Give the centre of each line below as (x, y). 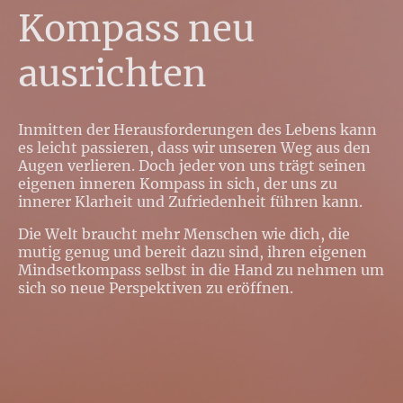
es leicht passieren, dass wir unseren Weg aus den (194, 147)
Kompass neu (136, 29)
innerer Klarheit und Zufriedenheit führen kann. (190, 201)
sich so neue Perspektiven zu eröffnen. (161, 287)
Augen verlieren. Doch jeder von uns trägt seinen (192, 165)
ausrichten (112, 74)
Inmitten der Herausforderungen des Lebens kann (197, 129)
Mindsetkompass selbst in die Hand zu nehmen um (201, 269)
